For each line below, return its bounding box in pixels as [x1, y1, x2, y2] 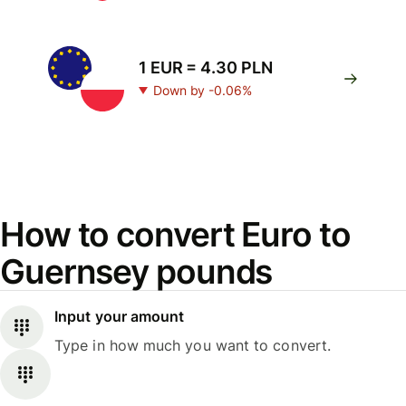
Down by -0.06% [153, 82, 252, 98]
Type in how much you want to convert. [54, 336, 332, 355]
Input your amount [54, 307, 185, 326]
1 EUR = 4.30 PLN [139, 58, 273, 77]
